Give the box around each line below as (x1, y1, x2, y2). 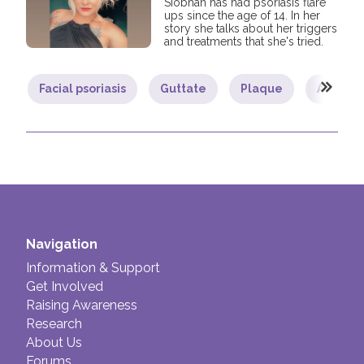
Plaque (240, 82, 283, 96)
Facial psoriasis (39, 82, 126, 96)
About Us (26, 335, 82, 351)
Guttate (160, 82, 206, 96)
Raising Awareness (26, 297, 137, 314)
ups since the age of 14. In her (163, 8, 320, 22)
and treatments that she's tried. (163, 34, 323, 48)
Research (26, 316, 82, 332)
